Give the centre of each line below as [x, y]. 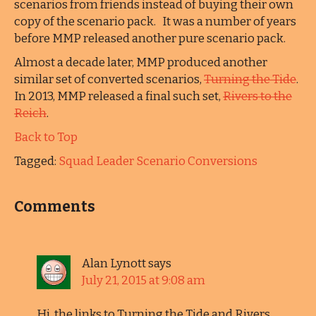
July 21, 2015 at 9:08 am [144, 280]
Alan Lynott [114, 263]
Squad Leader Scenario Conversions [158, 161]
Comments [55, 207]
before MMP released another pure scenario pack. [150, 38]
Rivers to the [257, 96]
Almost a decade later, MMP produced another [141, 62]
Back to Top [46, 137]
